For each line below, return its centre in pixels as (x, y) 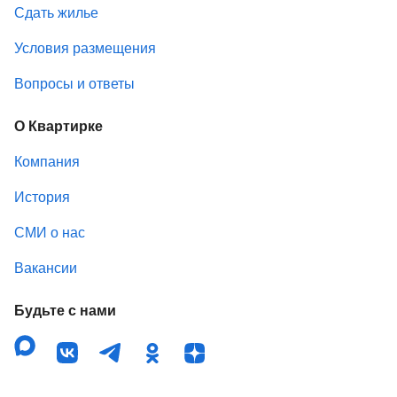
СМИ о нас (50, 232)
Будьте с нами (65, 310)
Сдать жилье (56, 12)
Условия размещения (85, 48)
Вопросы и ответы (74, 83)
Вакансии (46, 268)
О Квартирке (58, 126)
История (42, 197)
